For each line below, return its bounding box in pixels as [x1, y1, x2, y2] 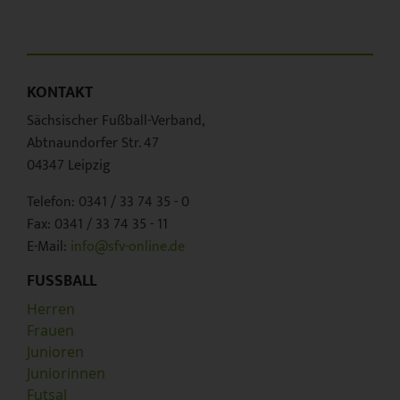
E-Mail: [27, 235, 67, 260]
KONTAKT [27, 79, 93, 107]
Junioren [27, 342, 84, 362]
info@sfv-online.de [67, 235, 185, 260]
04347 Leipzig [27, 154, 111, 179]
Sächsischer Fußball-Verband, [27, 109, 204, 134]
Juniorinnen [27, 363, 105, 384]
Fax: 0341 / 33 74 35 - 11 [27, 212, 168, 237]
